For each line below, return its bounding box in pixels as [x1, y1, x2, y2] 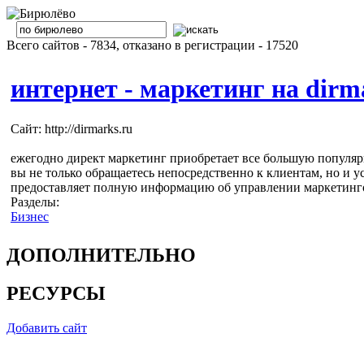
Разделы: [11, 194, 59, 209]
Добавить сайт [6, 320, 87, 335]
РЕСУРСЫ [6, 282, 106, 304]
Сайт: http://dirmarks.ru [11, 121, 132, 136]
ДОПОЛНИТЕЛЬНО [6, 244, 196, 266]
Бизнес [11, 209, 49, 223]
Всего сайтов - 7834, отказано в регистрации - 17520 [6, 38, 298, 52]
